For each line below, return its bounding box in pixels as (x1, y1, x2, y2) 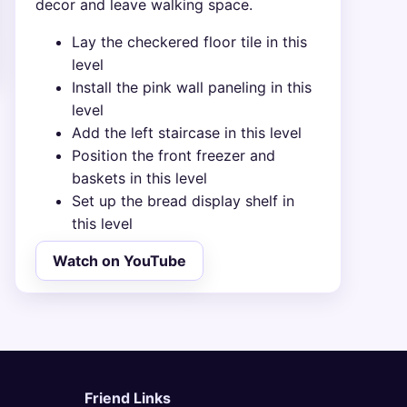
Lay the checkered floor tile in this (72, 32, 308, 51)
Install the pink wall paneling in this (72, 77, 313, 96)
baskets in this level (72, 168, 208, 187)
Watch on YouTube (52, 251, 186, 270)
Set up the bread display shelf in (72, 191, 295, 210)
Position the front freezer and (72, 145, 276, 164)
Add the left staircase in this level (72, 123, 303, 142)
